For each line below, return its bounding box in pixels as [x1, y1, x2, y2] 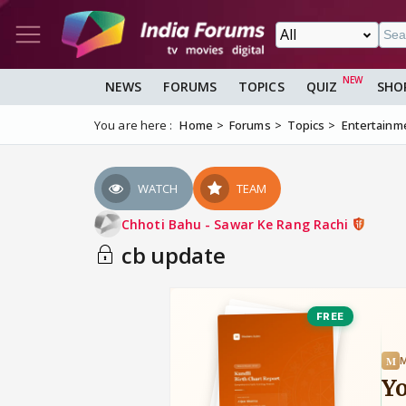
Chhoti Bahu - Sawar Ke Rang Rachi [121, 215, 353, 233]
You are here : [94, 117, 173, 134]
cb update [116, 240, 226, 271]
